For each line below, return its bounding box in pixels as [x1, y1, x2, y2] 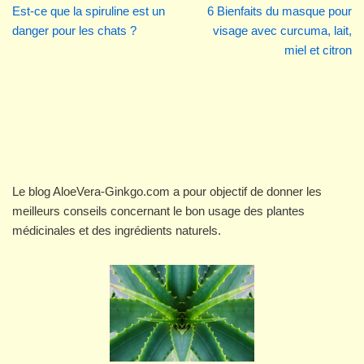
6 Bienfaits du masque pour [207, 4, 352, 19]
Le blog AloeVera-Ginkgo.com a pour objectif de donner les [12, 184, 322, 199]
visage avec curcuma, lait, [213, 24, 352, 38]
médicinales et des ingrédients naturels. [12, 223, 221, 238]
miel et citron [284, 43, 352, 58]
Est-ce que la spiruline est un [12, 4, 165, 19]
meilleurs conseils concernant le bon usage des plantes [12, 204, 305, 219]
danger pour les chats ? [12, 24, 136, 38]
